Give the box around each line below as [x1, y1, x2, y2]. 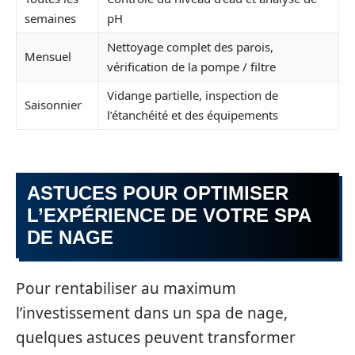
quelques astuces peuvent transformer [16, 326, 296, 348]
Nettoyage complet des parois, [107, 38, 273, 55]
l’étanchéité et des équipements [107, 106, 278, 123]
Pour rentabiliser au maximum [16, 277, 236, 299]
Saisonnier [25, 96, 82, 113]
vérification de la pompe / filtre [107, 58, 276, 74]
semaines [25, 10, 76, 26]
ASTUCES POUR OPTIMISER [27, 182, 288, 204]
